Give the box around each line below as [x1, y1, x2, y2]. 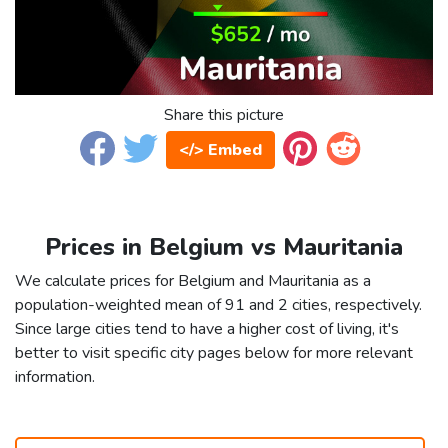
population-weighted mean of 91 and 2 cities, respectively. [15, 294, 422, 317]
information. [15, 366, 95, 389]
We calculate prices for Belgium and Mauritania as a [15, 270, 371, 293]
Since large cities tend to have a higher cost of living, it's [15, 318, 399, 341]
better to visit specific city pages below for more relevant [15, 342, 413, 365]
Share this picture [164, 104, 284, 127]
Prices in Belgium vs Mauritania [45, 231, 403, 264]
